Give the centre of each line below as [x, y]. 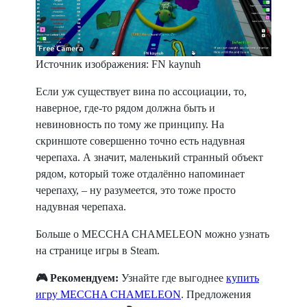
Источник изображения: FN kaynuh [118, 64]
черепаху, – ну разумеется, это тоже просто [136, 191]
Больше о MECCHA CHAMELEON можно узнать [152, 234]
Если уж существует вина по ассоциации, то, [141, 92]
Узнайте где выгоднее [172, 278]
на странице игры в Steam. [99, 251]
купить [243, 278]
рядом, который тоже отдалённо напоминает [140, 174]
